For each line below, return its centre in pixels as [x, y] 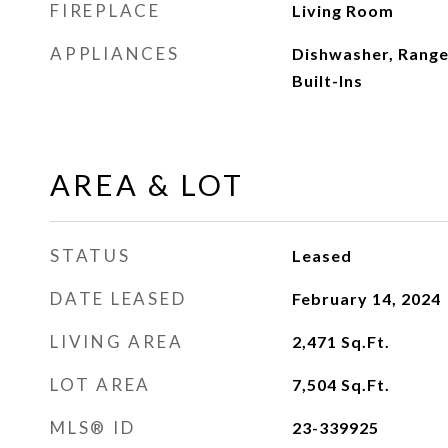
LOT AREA [100, 384]
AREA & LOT [147, 184]
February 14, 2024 [366, 298]
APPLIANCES [115, 53]
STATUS [90, 255]
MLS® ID [93, 427]
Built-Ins [327, 80]
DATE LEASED [118, 298]
